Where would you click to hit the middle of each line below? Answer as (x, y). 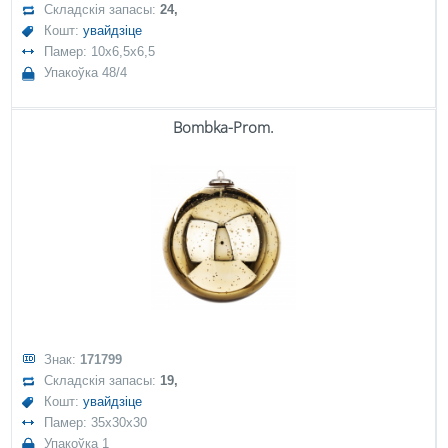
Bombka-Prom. (223, 127)
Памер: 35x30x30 (96, 422)
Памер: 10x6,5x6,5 (100, 51)
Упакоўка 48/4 (86, 72)
